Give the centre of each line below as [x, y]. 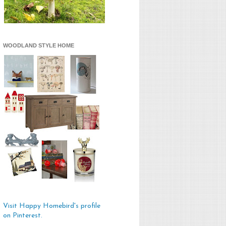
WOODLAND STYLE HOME [39, 46]
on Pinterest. [23, 216]
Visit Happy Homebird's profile [52, 206]
